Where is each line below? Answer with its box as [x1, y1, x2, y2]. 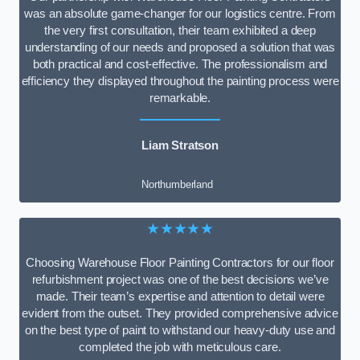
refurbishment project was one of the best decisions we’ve [31, 273, 329, 287]
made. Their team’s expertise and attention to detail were [35, 290, 325, 304]
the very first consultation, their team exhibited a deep [44, 24, 316, 37]
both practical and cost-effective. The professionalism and [32, 58, 328, 71]
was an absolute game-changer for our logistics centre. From [24, 7, 336, 20]
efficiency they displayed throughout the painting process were [21, 75, 339, 88]
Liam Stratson [141, 139, 219, 153]
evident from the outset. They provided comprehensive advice [22, 307, 338, 321]
